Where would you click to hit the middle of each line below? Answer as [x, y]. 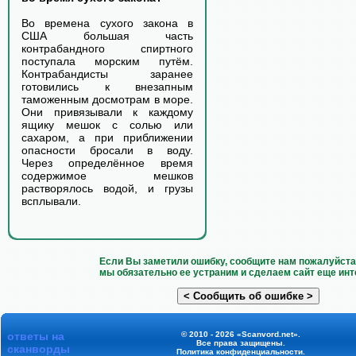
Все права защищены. [240, 343]
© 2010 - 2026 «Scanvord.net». [240, 334]
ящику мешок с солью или [107, 125]
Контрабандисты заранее [107, 74]
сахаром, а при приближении [107, 137]
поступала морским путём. [107, 61]
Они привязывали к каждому [107, 112]
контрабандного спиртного [107, 48]
